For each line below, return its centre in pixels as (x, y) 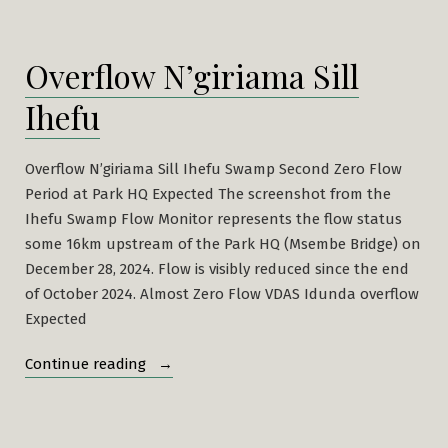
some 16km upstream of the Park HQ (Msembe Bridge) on (223, 243)
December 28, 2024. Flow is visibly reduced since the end (217, 268)
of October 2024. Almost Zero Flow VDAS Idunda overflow (222, 293)
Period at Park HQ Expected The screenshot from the (208, 193)
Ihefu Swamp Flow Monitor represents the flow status (213, 218)
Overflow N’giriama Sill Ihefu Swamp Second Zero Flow (213, 168)
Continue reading (87, 363)
